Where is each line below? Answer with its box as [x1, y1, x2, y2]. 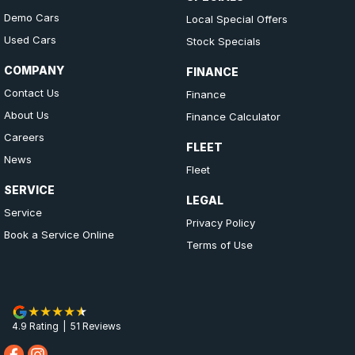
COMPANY [4, 63, 64, 77]
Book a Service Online [4, 228, 114, 241]
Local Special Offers [185, 13, 288, 25]
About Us [4, 109, 49, 121]
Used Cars [4, 33, 56, 46]
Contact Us [4, 86, 59, 99]
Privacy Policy [185, 216, 255, 229]
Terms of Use [185, 239, 253, 251]
